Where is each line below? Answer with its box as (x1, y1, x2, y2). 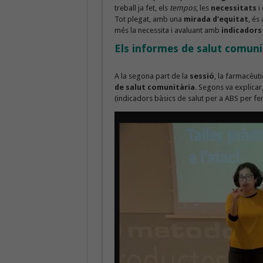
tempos (167, 4, 196, 13)
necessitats (210, 4, 257, 13)
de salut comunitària (114, 83, 195, 92)
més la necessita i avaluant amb (114, 26, 221, 35)
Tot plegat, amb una (114, 15, 184, 24)
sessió (189, 72, 214, 81)
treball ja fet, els (114, 4, 168, 13)
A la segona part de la (114, 72, 190, 81)
